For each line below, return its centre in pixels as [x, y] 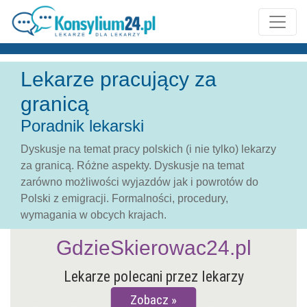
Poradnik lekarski [82, 126]
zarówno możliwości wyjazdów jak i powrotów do [139, 182]
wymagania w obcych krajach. [94, 215]
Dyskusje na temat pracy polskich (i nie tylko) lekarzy [148, 149]
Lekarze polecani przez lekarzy [153, 277]
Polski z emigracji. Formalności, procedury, [124, 198]
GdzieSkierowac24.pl [153, 248]
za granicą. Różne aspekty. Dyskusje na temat [132, 165]
